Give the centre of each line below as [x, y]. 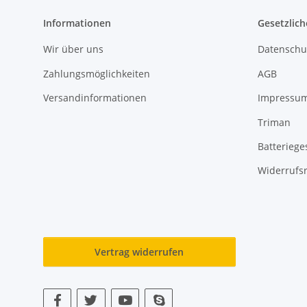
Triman [274, 122]
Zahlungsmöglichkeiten [97, 73]
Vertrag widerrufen [139, 251]
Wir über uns [73, 49]
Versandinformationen [95, 98]
